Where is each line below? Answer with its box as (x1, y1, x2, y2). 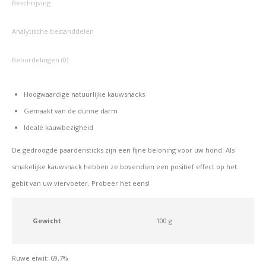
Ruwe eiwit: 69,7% (12, 254, 68, 262)
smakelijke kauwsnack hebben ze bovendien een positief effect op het (12, 162, 237, 171)
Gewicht (33, 216, 61, 225)
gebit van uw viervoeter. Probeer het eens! (12, 179, 150, 188)
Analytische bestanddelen (12, 27, 94, 36)
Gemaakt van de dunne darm (24, 106, 118, 115)
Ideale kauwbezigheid (24, 123, 93, 132)
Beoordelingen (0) (12, 55, 68, 64)
